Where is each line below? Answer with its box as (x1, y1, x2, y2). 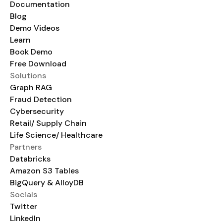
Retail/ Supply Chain (10, 118, 87, 129)
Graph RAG (10, 82, 52, 93)
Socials (10, 189, 37, 200)
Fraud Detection (10, 94, 72, 105)
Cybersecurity (10, 106, 64, 117)
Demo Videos (10, 23, 59, 34)
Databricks (10, 154, 51, 165)
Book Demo (10, 47, 53, 57)
